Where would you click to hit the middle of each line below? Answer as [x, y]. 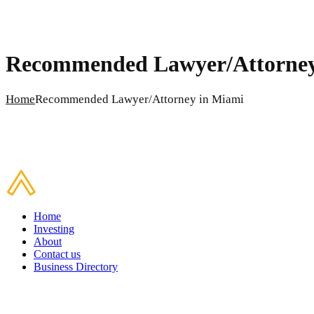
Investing [54, 229]
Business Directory [76, 267]
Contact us [57, 254]
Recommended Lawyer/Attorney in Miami [139, 99]
